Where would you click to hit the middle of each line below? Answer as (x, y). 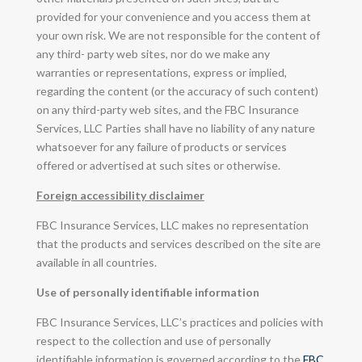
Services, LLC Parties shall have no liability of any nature (175, 128)
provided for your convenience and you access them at (173, 16)
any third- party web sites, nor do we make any (153, 53)
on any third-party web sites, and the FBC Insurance (167, 109)
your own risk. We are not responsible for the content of (178, 35)
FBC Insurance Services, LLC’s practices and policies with (179, 322)
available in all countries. (96, 262)
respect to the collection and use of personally (153, 340)
